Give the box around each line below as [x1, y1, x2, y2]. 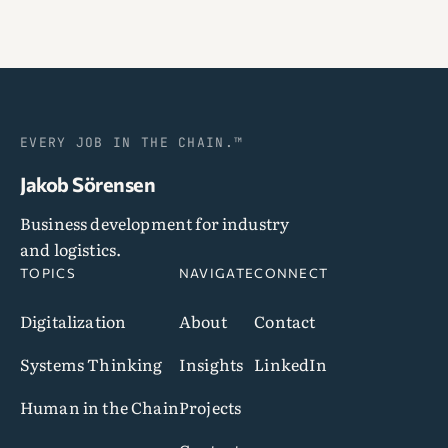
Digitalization [20, 309, 127, 334]
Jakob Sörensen [20, 172, 155, 197]
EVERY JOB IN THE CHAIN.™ [20, 134, 244, 152]
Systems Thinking [20, 352, 163, 377]
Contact [254, 309, 316, 334]
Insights [178, 352, 244, 377]
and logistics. [20, 237, 122, 262]
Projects [178, 395, 242, 420]
